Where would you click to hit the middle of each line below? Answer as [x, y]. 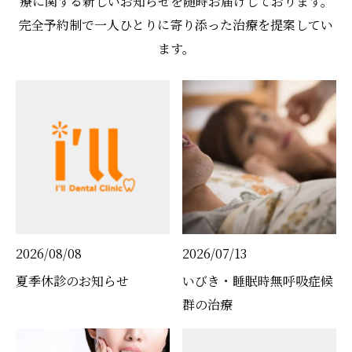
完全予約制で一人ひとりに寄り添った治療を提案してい [176, 24]
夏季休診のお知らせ [72, 280]
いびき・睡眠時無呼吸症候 [258, 280]
